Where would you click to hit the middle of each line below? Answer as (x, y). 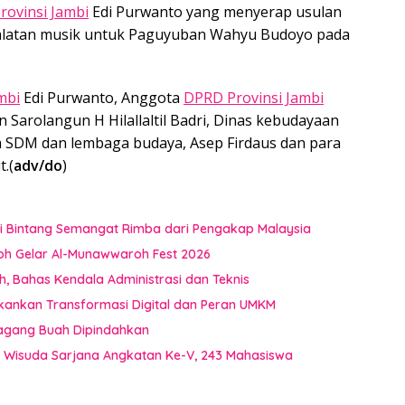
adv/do (38, 165)
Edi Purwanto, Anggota (102, 97)
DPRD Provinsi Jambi (254, 97)
